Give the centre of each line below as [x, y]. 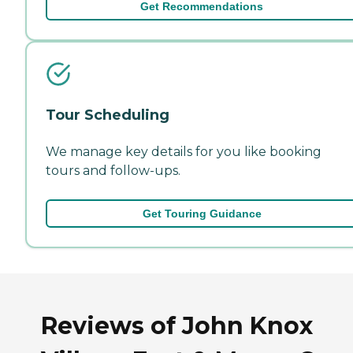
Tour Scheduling [108, 115]
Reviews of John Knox [177, 325]
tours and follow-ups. [113, 170]
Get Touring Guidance [202, 213]
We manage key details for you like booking [184, 151]
